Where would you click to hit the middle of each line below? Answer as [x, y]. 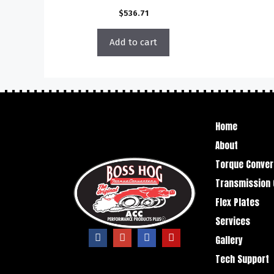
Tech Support [243, 259]
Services [233, 221]
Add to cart [134, 42]
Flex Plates [238, 202]
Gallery [229, 240]
